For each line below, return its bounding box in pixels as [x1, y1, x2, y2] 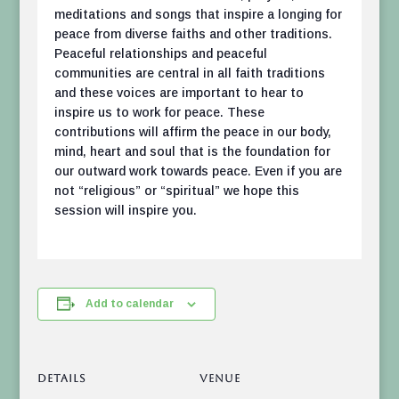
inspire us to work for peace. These [53, 105, 265, 120]
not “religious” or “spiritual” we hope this [53, 183, 299, 199]
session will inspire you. [53, 203, 197, 218]
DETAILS [37, 372, 87, 386]
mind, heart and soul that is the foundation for [53, 144, 330, 159]
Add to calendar [85, 297, 175, 311]
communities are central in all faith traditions [53, 66, 325, 81]
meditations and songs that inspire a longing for [53, 7, 342, 22]
